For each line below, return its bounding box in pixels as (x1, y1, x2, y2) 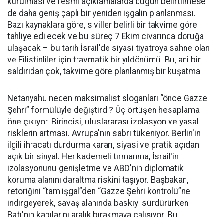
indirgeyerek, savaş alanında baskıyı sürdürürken (7, 198, 188, 208)
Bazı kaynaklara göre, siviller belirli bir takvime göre (7, 20, 197, 30)
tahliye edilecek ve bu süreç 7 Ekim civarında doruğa (7, 31, 204, 42)
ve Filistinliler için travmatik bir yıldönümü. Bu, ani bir (7, 55, 201, 65)
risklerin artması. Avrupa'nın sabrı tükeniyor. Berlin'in (7, 128, 201, 139)
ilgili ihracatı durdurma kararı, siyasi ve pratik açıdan (7, 140, 199, 150)
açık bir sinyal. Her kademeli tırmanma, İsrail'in (7, 152, 179, 162)
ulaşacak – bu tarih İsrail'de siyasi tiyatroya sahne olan (7, 43, 210, 53)
